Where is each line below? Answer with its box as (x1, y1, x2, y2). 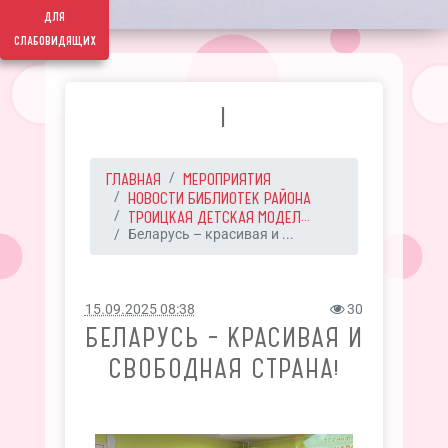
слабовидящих (13, 31, 96, 51)
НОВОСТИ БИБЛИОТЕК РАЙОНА (127, 188, 311, 208)
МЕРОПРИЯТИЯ (182, 169, 271, 189)
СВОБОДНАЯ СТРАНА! (108, 352, 340, 385)
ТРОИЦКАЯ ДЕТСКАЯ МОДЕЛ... (127, 207, 310, 227)
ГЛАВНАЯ (105, 169, 161, 189)
